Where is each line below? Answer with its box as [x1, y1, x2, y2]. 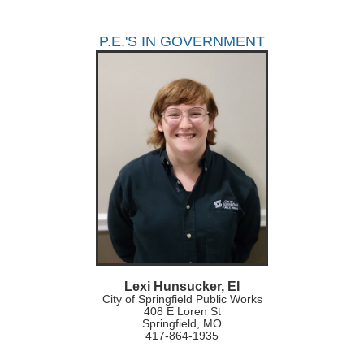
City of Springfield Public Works [102, 292, 262, 306]
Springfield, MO [142, 317, 222, 331]
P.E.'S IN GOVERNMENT [99, 32, 265, 50]
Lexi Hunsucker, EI [124, 279, 240, 294]
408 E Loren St [143, 305, 221, 318]
